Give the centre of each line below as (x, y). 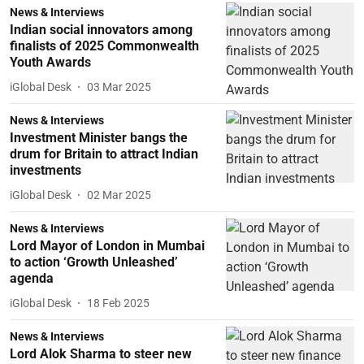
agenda (32, 278)
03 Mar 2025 (119, 87)
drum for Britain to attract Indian (104, 154)
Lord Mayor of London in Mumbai (107, 246)
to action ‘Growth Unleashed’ (94, 262)
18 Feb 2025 (118, 303)
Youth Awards (50, 62)
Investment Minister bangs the (99, 138)
